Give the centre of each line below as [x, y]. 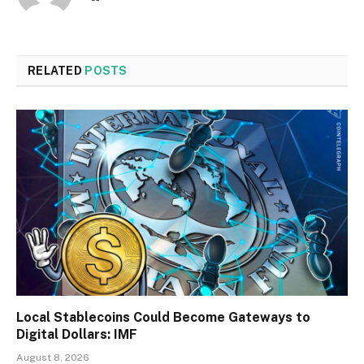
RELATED [56, 70]
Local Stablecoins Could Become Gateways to [163, 318]
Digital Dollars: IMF [77, 335]
